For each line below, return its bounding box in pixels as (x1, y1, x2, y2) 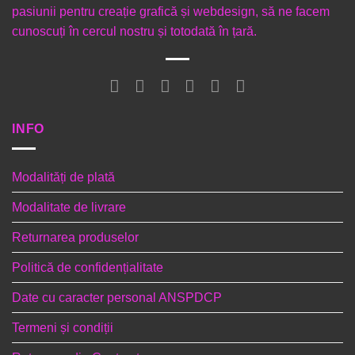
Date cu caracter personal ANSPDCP (12, 290, 222, 304)
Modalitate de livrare (12, 200, 126, 214)
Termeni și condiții (12, 320, 113, 334)
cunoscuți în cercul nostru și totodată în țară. (12, 25, 257, 39)
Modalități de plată (12, 170, 115, 184)
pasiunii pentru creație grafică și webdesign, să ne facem (12, 5, 330, 19)
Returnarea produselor (12, 230, 139, 244)
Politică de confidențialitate (12, 260, 163, 274)
